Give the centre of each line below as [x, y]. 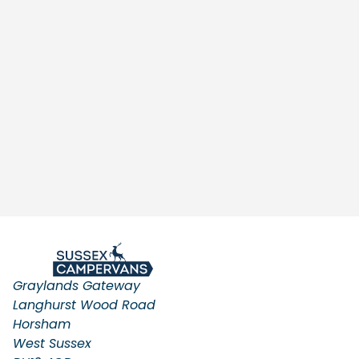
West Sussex [52, 343]
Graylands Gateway [77, 286]
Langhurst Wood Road [84, 305]
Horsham [42, 324]
